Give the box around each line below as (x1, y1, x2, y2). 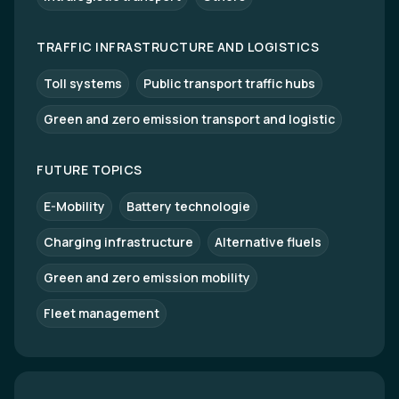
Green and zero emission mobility (44, 269, 250, 286)
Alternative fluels (215, 233, 322, 250)
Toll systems (44, 75, 122, 92)
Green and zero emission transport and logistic (44, 110, 335, 127)
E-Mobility (44, 198, 105, 215)
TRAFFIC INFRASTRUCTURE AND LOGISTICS (37, 38, 319, 55)
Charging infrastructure (44, 233, 193, 250)
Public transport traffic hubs (143, 75, 315, 92)
